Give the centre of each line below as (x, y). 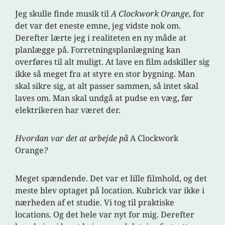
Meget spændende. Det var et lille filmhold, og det (111, 179)
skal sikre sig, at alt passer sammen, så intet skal (107, 86)
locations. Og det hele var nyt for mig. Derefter (105, 215)
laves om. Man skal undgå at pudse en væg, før (104, 98)
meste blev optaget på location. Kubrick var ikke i (110, 191)
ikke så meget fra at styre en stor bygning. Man (105, 74)
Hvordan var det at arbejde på (73, 138)
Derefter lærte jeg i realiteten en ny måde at (101, 38)
